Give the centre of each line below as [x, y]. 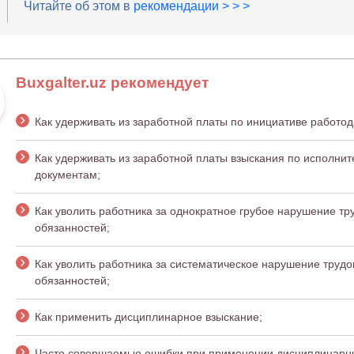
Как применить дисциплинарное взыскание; [150, 317]
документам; [67, 175]
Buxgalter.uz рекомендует [112, 83]
